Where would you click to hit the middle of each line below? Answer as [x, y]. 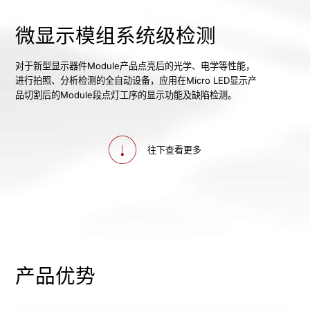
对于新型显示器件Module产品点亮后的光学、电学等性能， [135, 66]
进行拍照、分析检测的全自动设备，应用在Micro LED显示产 [136, 81]
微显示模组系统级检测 [116, 35]
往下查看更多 [175, 150]
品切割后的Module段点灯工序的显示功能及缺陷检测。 [126, 95]
